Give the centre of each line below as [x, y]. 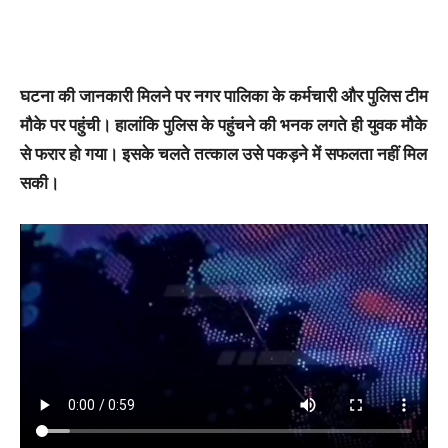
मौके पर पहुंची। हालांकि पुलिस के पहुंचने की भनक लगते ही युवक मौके [223, 124]
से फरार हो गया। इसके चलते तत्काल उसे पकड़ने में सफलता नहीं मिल [223, 153]
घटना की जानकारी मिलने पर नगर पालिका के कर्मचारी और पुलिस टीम [224, 95]
